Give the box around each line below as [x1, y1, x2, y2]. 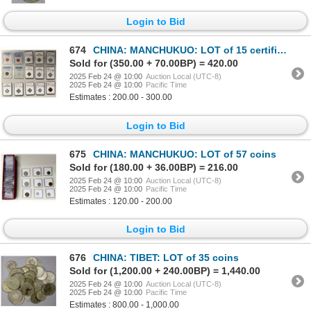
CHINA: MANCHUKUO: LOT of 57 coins [93, 148, 276, 160]
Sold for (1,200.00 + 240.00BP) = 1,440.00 [69, 265, 260, 277]
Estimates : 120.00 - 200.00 [69, 196, 172, 206]
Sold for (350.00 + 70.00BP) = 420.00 [69, 58, 238, 69]
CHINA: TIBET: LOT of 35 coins [93, 252, 239, 264]
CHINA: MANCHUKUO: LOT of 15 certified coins [93, 44, 277, 56]
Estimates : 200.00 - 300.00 [69, 92, 172, 103]
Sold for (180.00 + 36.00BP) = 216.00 [69, 161, 238, 173]
